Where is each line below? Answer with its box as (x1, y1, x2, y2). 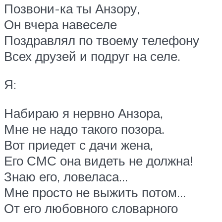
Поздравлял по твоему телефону (4, 32, 199, 48)
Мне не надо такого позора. (4, 121, 165, 137)
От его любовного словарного (4, 200, 178, 217)
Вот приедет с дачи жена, (4, 137, 153, 153)
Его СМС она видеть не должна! (4, 153, 193, 169)
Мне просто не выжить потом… (4, 184, 186, 201)
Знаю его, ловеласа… (4, 168, 128, 185)
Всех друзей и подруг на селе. (4, 48, 180, 64)
